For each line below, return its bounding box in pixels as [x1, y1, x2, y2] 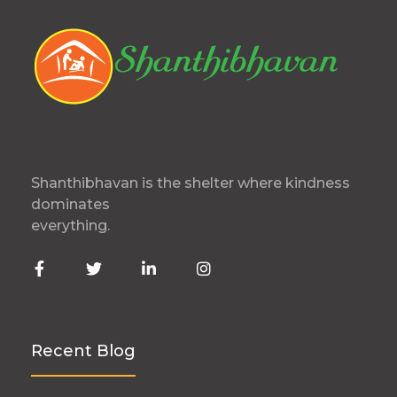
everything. [31, 217, 110, 235]
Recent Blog [31, 340, 136, 361]
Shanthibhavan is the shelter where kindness [31, 175, 350, 192]
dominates [31, 196, 110, 214]
